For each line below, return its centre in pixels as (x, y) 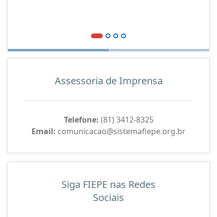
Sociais (108, 197)
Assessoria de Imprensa (108, 81)
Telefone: (81, 120)
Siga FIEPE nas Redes (108, 184)
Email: (44, 131)
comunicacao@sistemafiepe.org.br (121, 131)
